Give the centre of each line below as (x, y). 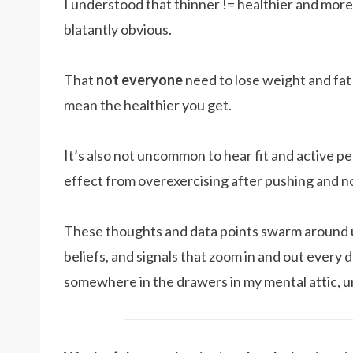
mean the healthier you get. (148, 105)
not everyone (139, 80)
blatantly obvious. (118, 29)
